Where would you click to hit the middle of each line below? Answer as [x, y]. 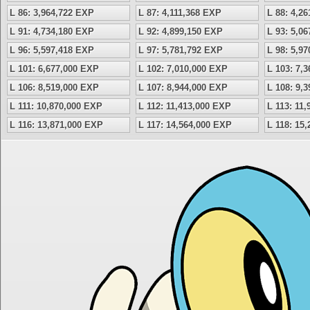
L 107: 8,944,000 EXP [183, 88]
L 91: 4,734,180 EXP [52, 31]
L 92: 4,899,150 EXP [181, 31]
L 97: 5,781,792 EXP [181, 50]
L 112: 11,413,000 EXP [185, 106]
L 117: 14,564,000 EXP [185, 125]
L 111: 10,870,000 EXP [56, 106]
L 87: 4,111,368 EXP [180, 13]
